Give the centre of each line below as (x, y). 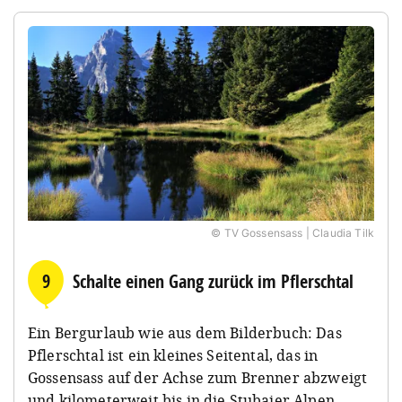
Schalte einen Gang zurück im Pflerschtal (213, 282)
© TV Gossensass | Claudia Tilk (293, 233)
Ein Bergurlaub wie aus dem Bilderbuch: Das (185, 333)
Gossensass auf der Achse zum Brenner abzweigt (198, 378)
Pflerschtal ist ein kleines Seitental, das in (173, 356)
